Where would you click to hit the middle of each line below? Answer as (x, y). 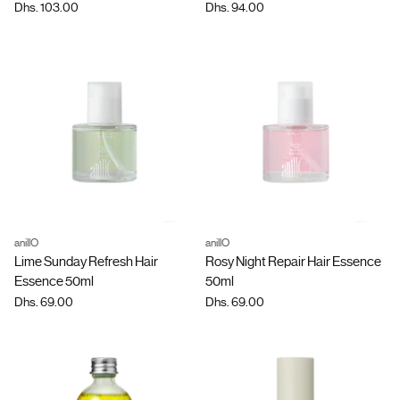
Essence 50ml (54, 281)
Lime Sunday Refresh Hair (86, 262)
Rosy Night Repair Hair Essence (293, 262)
